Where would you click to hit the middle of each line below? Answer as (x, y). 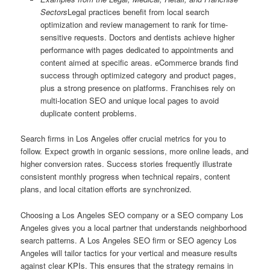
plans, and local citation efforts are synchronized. (106, 189)
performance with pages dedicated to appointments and (137, 50)
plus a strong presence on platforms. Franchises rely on (137, 88)
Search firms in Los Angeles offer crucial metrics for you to (124, 139)
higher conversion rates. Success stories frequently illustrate (127, 164)
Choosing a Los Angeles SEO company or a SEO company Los (132, 215)
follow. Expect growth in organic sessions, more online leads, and (135, 151)
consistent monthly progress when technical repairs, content (126, 177)
